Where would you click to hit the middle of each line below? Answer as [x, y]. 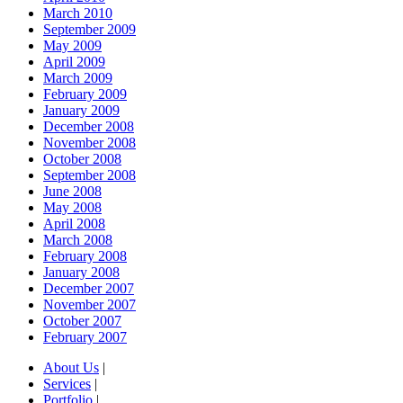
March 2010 [78, 13]
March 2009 [78, 78]
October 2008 [82, 159]
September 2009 [90, 30]
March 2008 [78, 240]
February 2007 [85, 337]
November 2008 [90, 143]
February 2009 [85, 94]
